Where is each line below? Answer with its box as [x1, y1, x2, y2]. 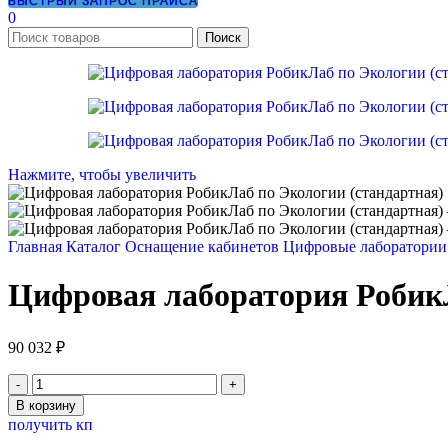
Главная [8, 238, 66, 255]
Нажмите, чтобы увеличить [8, 166, 196, 183]
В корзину [16, 397, 76, 413]
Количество [31, 372, 111, 390]
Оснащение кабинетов [125, 238, 283, 255]
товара [31, 390, 76, 408]
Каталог [66, 238, 125, 255]
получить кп [8, 415, 93, 433]
